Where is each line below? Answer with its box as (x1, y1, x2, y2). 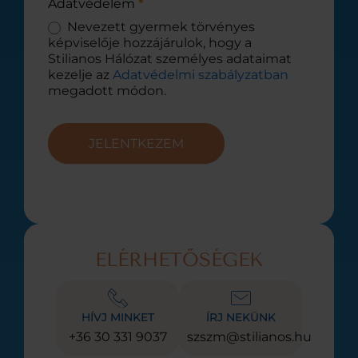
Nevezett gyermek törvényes (64, 18, 255, 34)
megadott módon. (48, 82, 166, 98)
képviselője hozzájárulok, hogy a (48, 34, 252, 50)
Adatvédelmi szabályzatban (113, 66, 288, 82)
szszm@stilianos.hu (187, 328, 312, 344)
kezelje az (48, 66, 113, 82)
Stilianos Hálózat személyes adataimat (48, 50, 292, 66)
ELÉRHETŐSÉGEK (95, 248, 263, 271)
